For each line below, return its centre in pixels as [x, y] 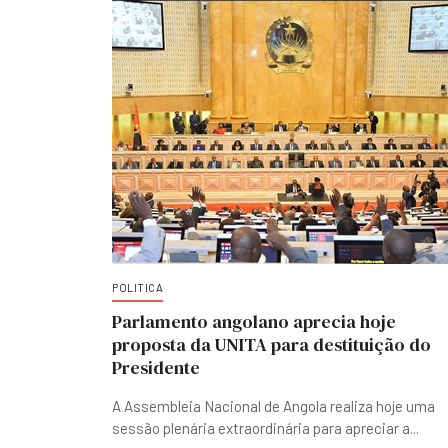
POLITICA [137, 287]
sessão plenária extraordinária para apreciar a [261, 428]
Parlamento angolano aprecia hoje [254, 321]
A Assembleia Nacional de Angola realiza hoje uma [273, 406]
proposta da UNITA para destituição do [271, 344]
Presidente [156, 367]
